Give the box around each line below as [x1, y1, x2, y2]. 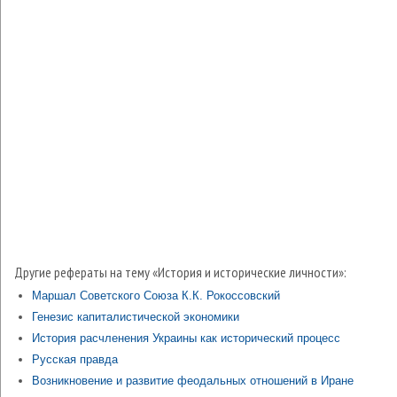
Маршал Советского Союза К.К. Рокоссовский [32, 289, 280, 302]
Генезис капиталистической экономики [32, 310, 239, 323]
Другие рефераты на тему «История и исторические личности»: [14, 263, 346, 281]
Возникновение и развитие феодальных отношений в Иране [32, 374, 354, 387]
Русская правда [32, 353, 118, 366]
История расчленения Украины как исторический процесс [32, 331, 340, 345]
